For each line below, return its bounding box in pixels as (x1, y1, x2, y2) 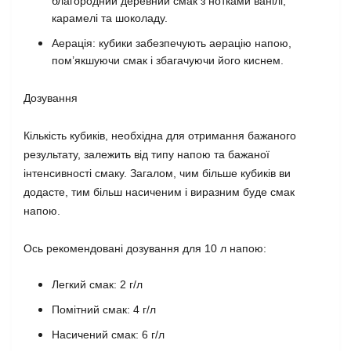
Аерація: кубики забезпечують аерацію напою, (52, 37, 291, 49)
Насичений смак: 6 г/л (52, 328, 165, 341)
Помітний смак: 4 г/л (52, 303, 156, 316)
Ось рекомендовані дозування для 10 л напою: (24, 242, 266, 255)
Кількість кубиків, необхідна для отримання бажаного (24, 129, 296, 142)
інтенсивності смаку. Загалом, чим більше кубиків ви (24, 167, 291, 179)
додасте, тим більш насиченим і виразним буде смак (24, 186, 295, 198)
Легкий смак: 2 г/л (52, 278, 143, 291)
